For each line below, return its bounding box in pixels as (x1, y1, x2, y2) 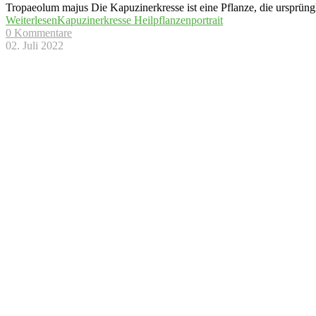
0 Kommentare (6, 27, 72, 39)
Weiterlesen (6, 14, 57, 27)
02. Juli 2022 (6, 39, 63, 52)
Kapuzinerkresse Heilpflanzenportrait (57, 14, 223, 27)
